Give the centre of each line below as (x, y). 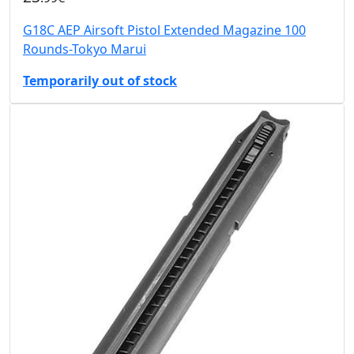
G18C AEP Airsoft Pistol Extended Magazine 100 (164, 30)
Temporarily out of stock (100, 80)
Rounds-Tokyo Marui (85, 49)
